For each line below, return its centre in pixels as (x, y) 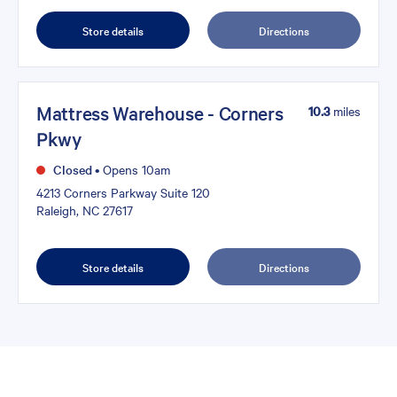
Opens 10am (135, 170)
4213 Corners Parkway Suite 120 (123, 193)
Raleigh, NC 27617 (85, 210)
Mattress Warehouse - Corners (160, 113)
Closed (71, 170)
